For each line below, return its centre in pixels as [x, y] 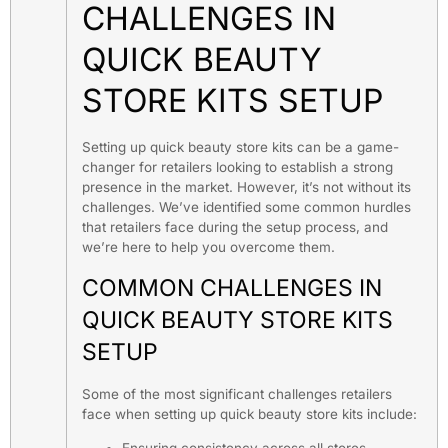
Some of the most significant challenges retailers [237, 393]
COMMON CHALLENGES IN [232, 287]
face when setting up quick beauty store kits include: [249, 413]
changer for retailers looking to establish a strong [237, 167]
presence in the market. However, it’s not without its [246, 187]
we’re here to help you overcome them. [208, 247]
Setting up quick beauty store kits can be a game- [240, 147]
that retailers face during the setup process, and [235, 227]
